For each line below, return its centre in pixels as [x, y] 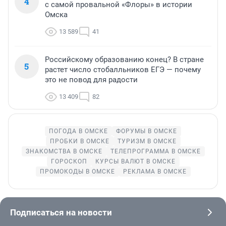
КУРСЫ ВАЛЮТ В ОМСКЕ [135, 161]
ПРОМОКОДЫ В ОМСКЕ [77, 171]
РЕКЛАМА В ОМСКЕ [155, 171]
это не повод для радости [91, 79]
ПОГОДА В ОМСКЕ [78, 131]
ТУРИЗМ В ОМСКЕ [147, 141]
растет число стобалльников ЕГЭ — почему [123, 69]
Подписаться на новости [61, 212]
